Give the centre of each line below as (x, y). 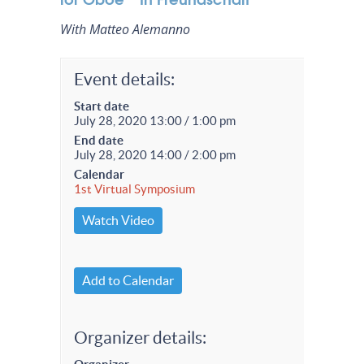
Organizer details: (140, 338)
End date (99, 140)
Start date (102, 106)
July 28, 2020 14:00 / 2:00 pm (155, 155)
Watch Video (118, 220)
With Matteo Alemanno (125, 29)
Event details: (124, 79)
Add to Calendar (128, 280)
